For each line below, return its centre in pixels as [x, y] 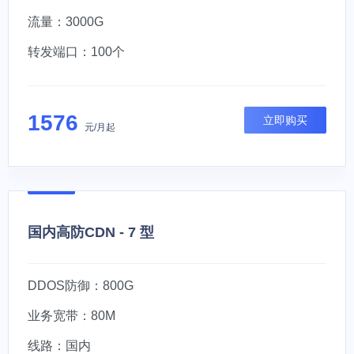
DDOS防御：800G [81, 286]
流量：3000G [66, 22]
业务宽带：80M [72, 316]
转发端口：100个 [76, 52]
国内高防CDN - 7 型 [91, 232]
